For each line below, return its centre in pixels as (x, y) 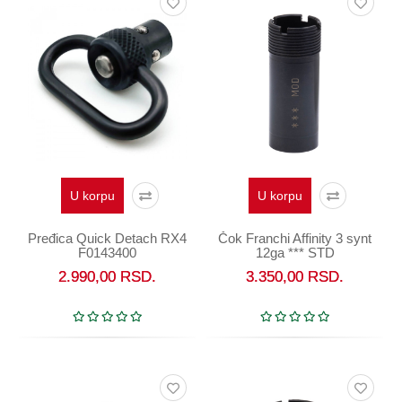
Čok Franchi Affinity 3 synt (295, 238)
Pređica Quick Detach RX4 (107, 238)
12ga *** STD (295, 252)
